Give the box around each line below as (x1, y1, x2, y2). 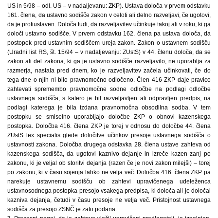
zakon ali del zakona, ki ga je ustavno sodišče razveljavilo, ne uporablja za (7, 57, 211, 65)
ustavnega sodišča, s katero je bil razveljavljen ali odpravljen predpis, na (7, 94, 211, 102)
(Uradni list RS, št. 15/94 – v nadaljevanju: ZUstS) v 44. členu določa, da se (7, 48, 211, 55)
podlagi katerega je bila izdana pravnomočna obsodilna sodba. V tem (7, 104, 211, 111)
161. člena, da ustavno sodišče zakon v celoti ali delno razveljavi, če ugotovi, (7, 11, 211, 18)
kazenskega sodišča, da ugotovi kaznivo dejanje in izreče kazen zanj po (7, 150, 211, 157)
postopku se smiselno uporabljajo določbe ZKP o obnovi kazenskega (7, 113, 211, 120)
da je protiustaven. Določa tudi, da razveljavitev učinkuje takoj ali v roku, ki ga (7, 20, 211, 28)
